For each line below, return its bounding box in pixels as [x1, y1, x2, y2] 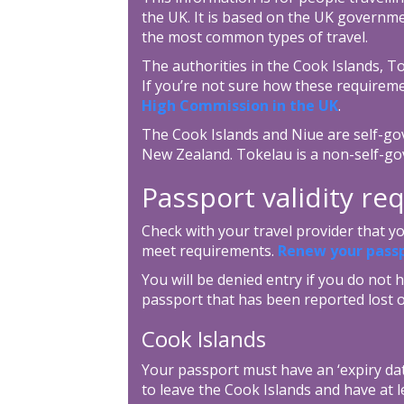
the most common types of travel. [141, 26, 368, 47]
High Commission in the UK [141, 95, 338, 115]
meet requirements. [141, 240, 278, 261]
